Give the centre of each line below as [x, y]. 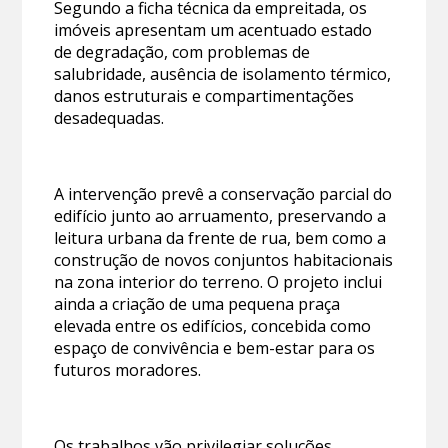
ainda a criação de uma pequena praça [197, 303]
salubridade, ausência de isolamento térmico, [223, 73]
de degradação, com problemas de [182, 51]
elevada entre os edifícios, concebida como [213, 325]
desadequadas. [109, 117]
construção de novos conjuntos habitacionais [224, 259]
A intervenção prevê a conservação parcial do [223, 193]
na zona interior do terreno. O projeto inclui [218, 281]
